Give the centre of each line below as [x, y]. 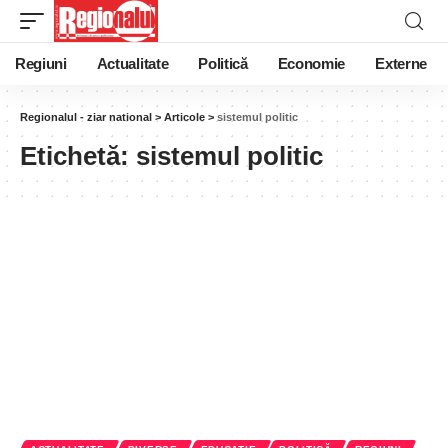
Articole [184, 117]
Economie [311, 64]
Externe [401, 64]
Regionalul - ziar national [86, 117]
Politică [223, 64]
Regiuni [41, 64]
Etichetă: [78, 156]
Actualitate [132, 64]
